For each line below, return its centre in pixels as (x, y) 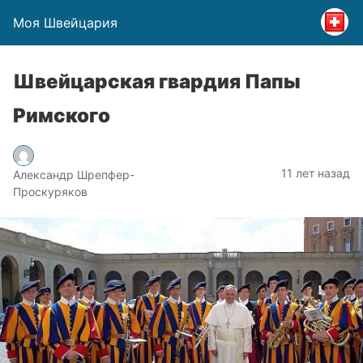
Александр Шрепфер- (74, 175)
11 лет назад (316, 173)
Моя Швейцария (65, 23)
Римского (62, 115)
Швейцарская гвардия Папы (157, 81)
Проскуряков (50, 192)
